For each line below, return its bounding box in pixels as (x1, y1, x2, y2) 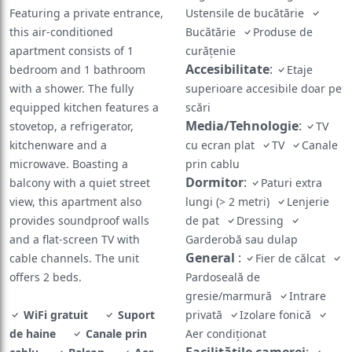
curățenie (185, 43, 239, 59)
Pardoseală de (185, 269, 260, 285)
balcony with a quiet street (9, 175, 150, 191)
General (185, 249, 238, 267)
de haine (9, 326, 56, 342)
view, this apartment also (9, 194, 141, 210)
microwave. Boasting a (9, 156, 128, 172)
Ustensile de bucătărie (185, 5, 310, 21)
